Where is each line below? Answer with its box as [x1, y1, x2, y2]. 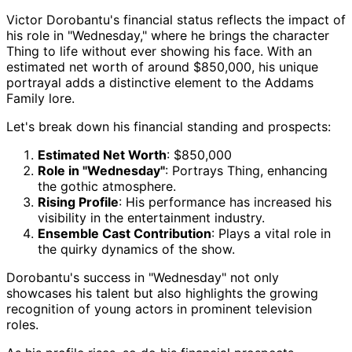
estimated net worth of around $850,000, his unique [6, 59, 318, 75]
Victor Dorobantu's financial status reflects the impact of [6, 12, 346, 28]
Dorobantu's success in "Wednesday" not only [6, 269, 279, 286]
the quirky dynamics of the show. [38, 241, 235, 258]
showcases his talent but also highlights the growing [6, 285, 318, 302]
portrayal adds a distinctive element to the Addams [6, 75, 313, 91]
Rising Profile [38, 194, 119, 211]
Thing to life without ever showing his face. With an [6, 43, 312, 60]
